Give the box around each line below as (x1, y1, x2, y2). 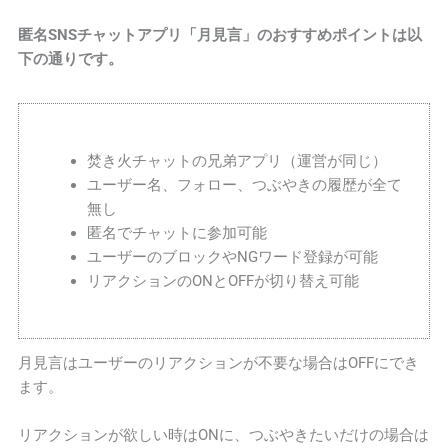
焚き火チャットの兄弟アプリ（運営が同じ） (86, 152, 387, 171)
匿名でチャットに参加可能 (86, 224, 267, 243)
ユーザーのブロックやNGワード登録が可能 (86, 248, 378, 267)
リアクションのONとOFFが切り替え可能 (86, 272, 359, 291)
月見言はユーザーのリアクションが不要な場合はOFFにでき (18, 354, 420, 373)
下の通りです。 (18, 50, 124, 69)
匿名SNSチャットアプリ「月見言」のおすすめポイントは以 (18, 26, 423, 45)
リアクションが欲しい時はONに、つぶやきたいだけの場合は (18, 426, 430, 445)
